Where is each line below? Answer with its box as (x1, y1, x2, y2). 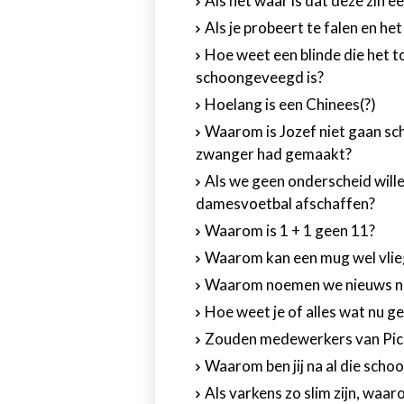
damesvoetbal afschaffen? (196, 194, 375, 213)
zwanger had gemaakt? (196, 144, 352, 163)
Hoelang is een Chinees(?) (205, 95, 376, 114)
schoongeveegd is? (196, 68, 324, 87)
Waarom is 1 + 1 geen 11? (205, 221, 375, 240)
